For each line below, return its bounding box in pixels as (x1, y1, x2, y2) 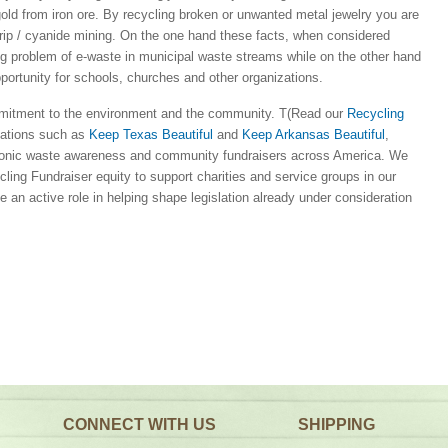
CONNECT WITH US (62, 416, 216, 433)
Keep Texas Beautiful (88, 127, 213, 142)
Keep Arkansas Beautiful (241, 127, 385, 142)
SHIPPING (297, 416, 375, 433)
